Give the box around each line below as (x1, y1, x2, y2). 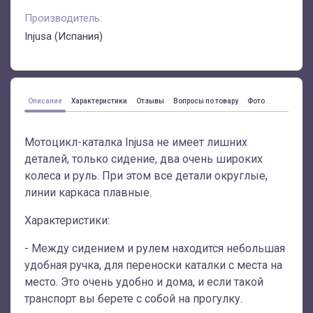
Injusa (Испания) (24, 30, 103, 43)
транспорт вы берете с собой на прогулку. (24, 292, 245, 305)
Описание (28, 97, 62, 105)
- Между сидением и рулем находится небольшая (24, 242, 285, 255)
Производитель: (24, 12, 102, 24)
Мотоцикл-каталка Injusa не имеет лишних (24, 136, 247, 149)
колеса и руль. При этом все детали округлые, (24, 169, 268, 182)
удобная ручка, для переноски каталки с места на (24, 259, 282, 272)
